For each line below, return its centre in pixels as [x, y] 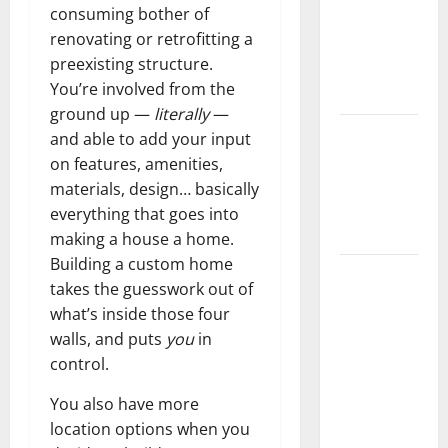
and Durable [378, 94]
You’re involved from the [142, 88]
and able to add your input [150, 138]
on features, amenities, [136, 163]
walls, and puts [108, 338]
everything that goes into [144, 213]
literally [181, 113]
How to [362, 274]
